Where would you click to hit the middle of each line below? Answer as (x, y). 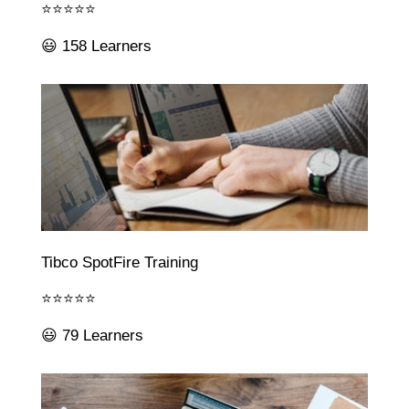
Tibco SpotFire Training (119, 262)
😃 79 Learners (92, 335)
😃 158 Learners (96, 46)
